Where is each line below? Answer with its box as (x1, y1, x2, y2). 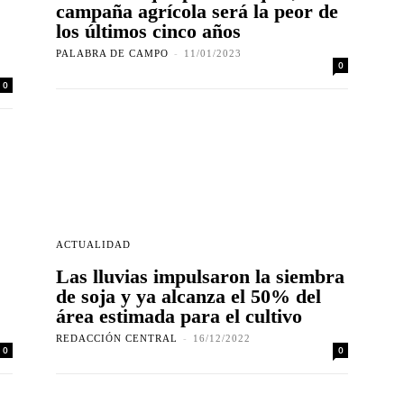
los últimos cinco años (56, 20, 241, 43)
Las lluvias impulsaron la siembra (56, 265, 344, 289)
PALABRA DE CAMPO (56, 48, 169, 60)
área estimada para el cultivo (56, 305, 302, 328)
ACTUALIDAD (56, 239, 131, 251)
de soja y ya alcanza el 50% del (56, 285, 321, 308)
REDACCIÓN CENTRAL (56, 333, 178, 344)
